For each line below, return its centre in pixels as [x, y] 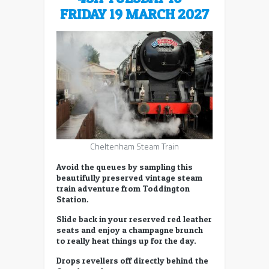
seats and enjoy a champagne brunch [130, 229]
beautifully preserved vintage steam [129, 177]
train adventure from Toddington [123, 188]
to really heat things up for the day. [126, 240]
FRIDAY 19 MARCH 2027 [134, 14]
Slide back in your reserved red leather [134, 219]
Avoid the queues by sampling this [125, 166]
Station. [73, 199]
